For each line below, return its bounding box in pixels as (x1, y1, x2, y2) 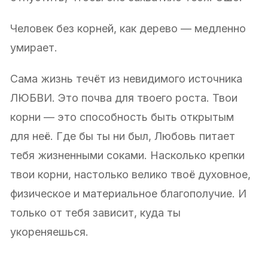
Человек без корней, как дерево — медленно (10, 22, 246, 35)
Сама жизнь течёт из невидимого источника (10, 72, 242, 85)
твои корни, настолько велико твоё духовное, (10, 167, 251, 181)
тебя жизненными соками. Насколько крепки (10, 148, 245, 162)
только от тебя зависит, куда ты (10, 206, 181, 219)
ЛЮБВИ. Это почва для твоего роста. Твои (10, 91, 237, 104)
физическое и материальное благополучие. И (10, 187, 246, 200)
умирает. (10, 41, 57, 54)
